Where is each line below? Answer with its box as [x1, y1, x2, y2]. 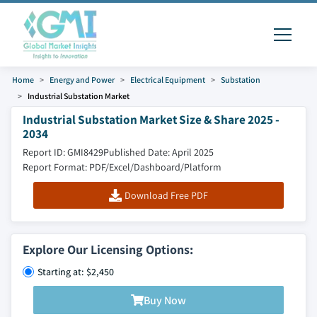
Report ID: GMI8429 [23, 146, 103, 158]
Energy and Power [50, 74, 115, 85]
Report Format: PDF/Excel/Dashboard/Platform [23, 161, 221, 173]
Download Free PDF [124, 189, 208, 202]
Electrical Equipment [130, 74, 205, 85]
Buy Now [144, 292, 186, 308]
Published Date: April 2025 [103, 146, 214, 158]
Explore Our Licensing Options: [23, 241, 193, 258]
